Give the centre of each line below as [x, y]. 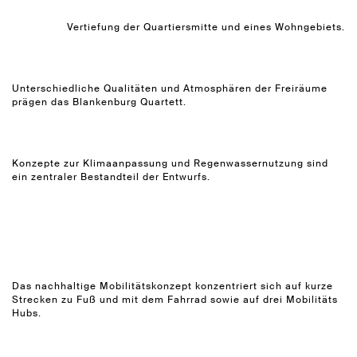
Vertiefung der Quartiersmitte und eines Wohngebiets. [206, 27]
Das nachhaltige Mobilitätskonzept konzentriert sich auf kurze [173, 286]
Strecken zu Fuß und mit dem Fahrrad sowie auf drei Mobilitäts [175, 300]
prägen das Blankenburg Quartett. [99, 102]
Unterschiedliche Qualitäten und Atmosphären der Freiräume [170, 89]
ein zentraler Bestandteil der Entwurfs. [111, 177]
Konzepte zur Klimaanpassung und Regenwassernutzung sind [170, 164]
